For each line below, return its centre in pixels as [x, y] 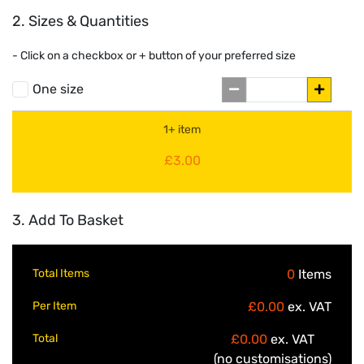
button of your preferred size [221, 55]
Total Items [61, 274]
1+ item [182, 130]
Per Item [54, 306]
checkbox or [105, 55]
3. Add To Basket [68, 221]
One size [58, 89]
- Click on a [42, 55]
